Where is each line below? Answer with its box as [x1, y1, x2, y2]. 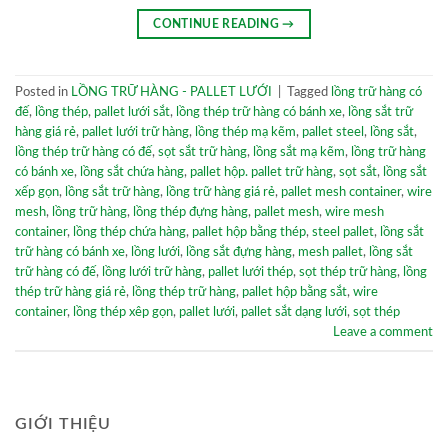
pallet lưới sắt [94, 106, 170, 119]
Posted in [15, 86, 71, 99]
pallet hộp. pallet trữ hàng [190, 166, 333, 179]
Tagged [287, 86, 331, 99]
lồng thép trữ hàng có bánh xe [176, 106, 342, 119]
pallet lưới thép [208, 266, 293, 279]
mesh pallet [298, 246, 363, 259]
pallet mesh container [281, 186, 401, 199]
